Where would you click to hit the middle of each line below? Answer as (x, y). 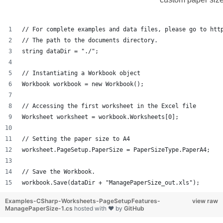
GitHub (134, 209)
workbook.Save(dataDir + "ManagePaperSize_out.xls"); (111, 183)
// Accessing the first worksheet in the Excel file (109, 106)
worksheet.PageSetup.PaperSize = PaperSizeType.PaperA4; (116, 150)
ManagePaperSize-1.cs (40, 209)
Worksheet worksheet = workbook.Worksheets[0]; (100, 117)
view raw (205, 201)
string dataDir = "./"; (60, 52)
